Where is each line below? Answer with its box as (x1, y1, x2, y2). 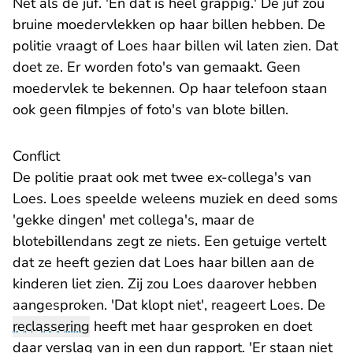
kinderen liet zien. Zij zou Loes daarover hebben (13, 274, 317, 294)
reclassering (13, 317, 90, 336)
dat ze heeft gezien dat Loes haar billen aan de (13, 253, 314, 273)
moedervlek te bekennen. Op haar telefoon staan (13, 79, 327, 98)
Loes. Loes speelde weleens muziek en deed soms (13, 189, 338, 209)
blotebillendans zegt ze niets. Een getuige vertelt (13, 232, 326, 251)
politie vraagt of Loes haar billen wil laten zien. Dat (13, 36, 338, 56)
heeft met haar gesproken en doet (90, 317, 312, 336)
